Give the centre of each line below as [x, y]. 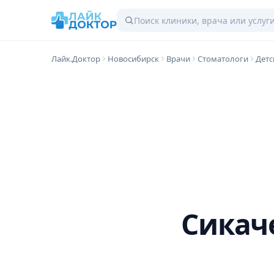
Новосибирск [133, 59]
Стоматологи [223, 59]
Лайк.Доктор [76, 59]
